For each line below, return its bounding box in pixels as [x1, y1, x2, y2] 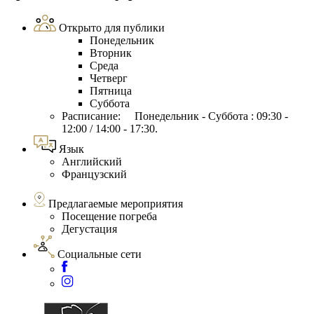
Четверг [90, 72, 128, 85]
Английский [62, 156, 122, 168]
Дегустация [62, 223, 117, 235]
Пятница [90, 85, 132, 97]
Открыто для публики [59, 22, 165, 34]
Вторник [90, 47, 132, 60]
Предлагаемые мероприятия [48, 198, 183, 210]
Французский [62, 168, 127, 181]
